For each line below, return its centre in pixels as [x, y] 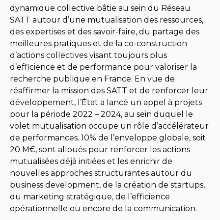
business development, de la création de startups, [107, 185]
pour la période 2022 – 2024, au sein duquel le [101, 114]
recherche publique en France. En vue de [92, 79]
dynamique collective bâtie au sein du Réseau [100, 8]
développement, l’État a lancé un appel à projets [106, 102]
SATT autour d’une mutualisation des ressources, [107, 20]
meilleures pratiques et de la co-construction [98, 43]
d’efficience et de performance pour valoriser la [103, 67]
